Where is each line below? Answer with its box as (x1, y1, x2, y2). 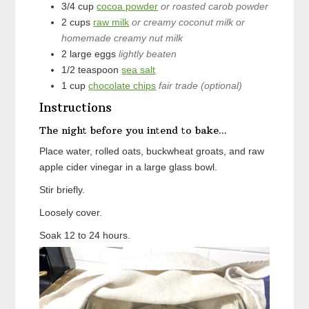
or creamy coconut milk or (132, 16, 246, 28)
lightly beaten (119, 48, 177, 59)
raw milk (93, 16, 130, 28)
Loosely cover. (39, 206, 103, 218)
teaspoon (78, 63, 119, 75)
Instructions (39, 99, 112, 115)
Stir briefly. (39, 183, 86, 195)
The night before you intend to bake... (39, 123, 228, 137)
